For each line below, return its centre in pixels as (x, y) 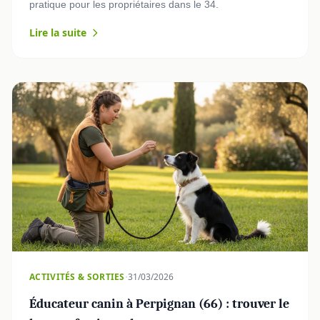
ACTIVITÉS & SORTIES (77, 276)
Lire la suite (58, 33)
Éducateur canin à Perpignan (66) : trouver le (159, 304)
